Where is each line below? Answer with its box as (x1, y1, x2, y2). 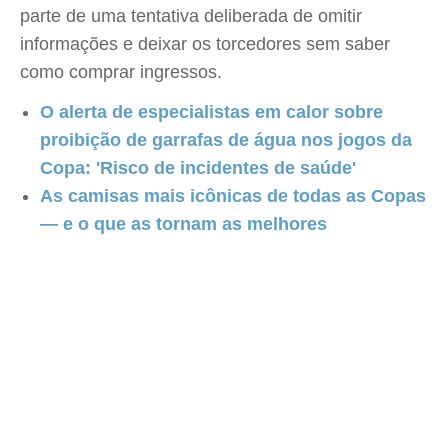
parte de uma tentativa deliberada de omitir (20, 6, 362, 26)
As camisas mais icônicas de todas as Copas (40, 186, 426, 206)
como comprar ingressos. (20, 62, 222, 82)
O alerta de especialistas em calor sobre (40, 102, 383, 122)
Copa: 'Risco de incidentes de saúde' (40, 158, 356, 178)
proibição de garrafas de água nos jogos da (40, 130, 412, 150)
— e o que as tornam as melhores (40, 214, 327, 234)
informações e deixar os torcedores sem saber (20, 34, 390, 54)
